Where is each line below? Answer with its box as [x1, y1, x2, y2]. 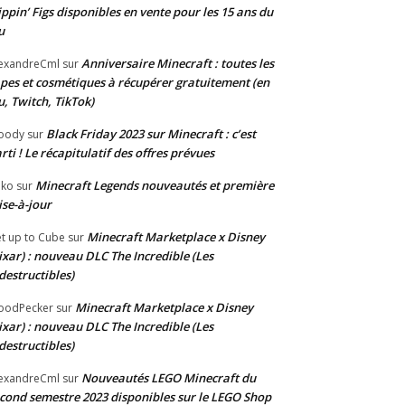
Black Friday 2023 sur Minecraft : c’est [46, 126, 256, 143]
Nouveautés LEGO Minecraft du [81, 370, 256, 387]
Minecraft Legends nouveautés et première [35, 177, 274, 194]
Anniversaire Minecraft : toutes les [81, 55, 274, 72]
